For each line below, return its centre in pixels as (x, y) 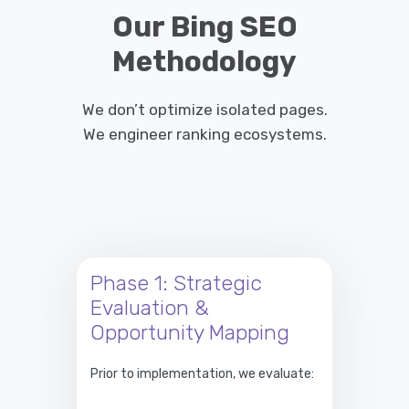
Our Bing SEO (204, 26)
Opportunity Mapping (190, 332)
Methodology (204, 61)
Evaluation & (150, 307)
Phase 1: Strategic (176, 283)
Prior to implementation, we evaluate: (202, 373)
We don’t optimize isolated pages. (204, 109)
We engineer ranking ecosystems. (204, 134)
